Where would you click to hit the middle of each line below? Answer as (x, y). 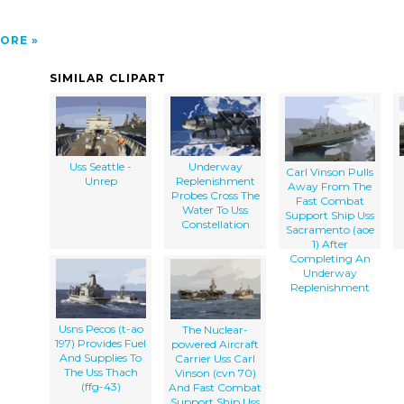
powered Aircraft (215, 344)
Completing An (330, 258)
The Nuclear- (215, 329)
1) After (330, 243)
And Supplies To (101, 357)
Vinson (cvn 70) (215, 372)
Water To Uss (215, 209)
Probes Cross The (215, 195)
